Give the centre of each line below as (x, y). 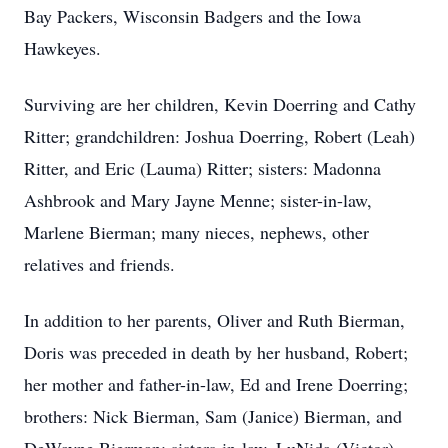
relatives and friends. (99, 264)
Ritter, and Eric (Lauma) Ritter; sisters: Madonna (202, 168)
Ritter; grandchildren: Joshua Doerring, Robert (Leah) (219, 136)
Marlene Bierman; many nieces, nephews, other (196, 232)
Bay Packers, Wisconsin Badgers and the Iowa (192, 16)
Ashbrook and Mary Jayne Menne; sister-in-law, (198, 200)
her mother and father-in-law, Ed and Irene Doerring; (216, 384)
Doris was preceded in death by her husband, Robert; (216, 352)
